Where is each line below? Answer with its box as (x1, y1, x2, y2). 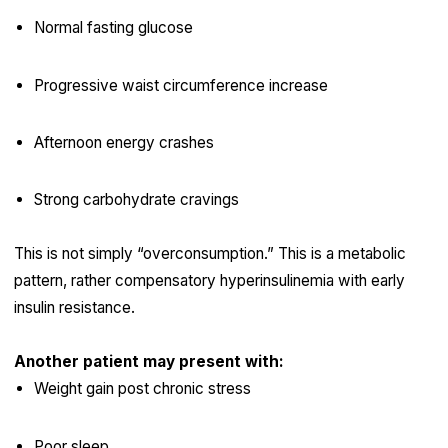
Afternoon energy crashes (33, 133, 214, 153)
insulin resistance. (13, 298, 135, 318)
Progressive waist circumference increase (33, 75, 328, 95)
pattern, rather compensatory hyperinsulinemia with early (13, 271, 405, 291)
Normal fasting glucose (33, 18, 193, 38)
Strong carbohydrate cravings (33, 190, 239, 210)
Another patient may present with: (13, 352, 284, 372)
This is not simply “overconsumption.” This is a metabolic (13, 244, 406, 264)
